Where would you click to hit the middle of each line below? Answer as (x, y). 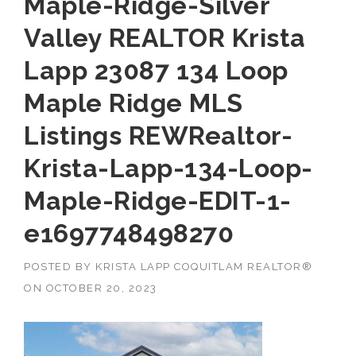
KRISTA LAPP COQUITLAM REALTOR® (204, 266)
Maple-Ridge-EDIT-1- (158, 200)
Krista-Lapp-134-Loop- (168, 168)
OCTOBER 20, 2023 (101, 288)
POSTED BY (60, 266)
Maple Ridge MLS (133, 103)
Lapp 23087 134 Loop (156, 70)
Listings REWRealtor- (158, 135)
